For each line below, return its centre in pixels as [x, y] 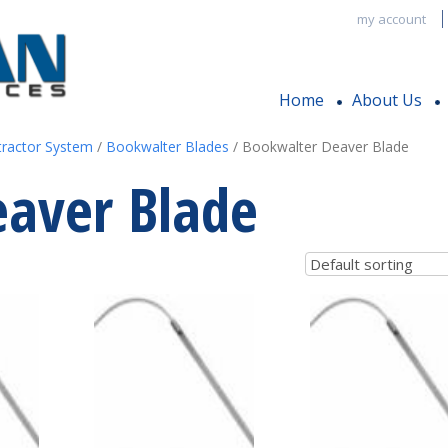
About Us [386, 100]
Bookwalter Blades [167, 146]
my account [391, 19]
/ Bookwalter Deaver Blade [318, 146]
